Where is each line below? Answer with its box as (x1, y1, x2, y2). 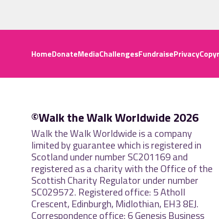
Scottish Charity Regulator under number (31, 172, 198, 188)
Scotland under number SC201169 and (31, 149, 188, 164)
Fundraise (138, 47, 174, 60)
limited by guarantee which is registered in (31, 137, 201, 153)
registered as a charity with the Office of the (31, 160, 213, 176)
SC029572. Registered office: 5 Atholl (31, 184, 185, 199)
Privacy (174, 47, 199, 60)
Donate (52, 47, 78, 60)
